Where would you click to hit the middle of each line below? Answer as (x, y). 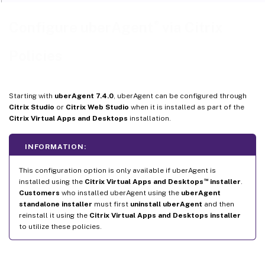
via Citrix (191, 28)
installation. (149, 118)
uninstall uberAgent (166, 204)
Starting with (32, 96)
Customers (39, 193)
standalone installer (56, 204)
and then (218, 204)
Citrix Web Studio (97, 107)
